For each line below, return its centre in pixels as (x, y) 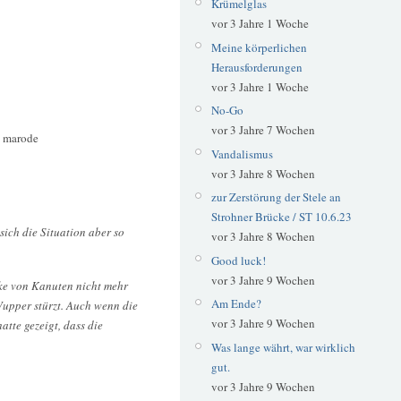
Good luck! (238, 260)
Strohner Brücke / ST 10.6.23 (281, 217)
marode (21, 138)
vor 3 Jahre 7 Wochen (263, 130)
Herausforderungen (256, 67)
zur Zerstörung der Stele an (276, 197)
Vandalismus (242, 154)
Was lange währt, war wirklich (283, 347)
